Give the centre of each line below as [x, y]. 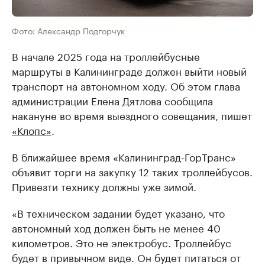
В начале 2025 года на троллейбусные [106, 56]
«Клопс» [32, 130]
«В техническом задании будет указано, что [118, 212]
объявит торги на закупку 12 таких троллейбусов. [132, 171]
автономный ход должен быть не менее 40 [116, 227]
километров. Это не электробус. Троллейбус [122, 242]
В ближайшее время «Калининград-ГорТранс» [124, 156]
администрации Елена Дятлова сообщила [112, 100]
